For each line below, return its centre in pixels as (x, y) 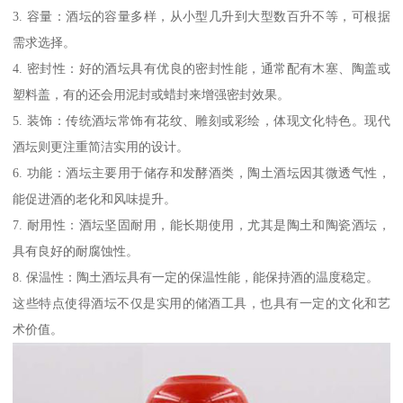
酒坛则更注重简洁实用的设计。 (101, 146)
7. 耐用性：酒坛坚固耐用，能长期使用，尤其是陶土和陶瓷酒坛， (201, 224)
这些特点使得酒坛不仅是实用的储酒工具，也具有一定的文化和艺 (201, 303)
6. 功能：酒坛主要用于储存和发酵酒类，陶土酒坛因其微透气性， (201, 172)
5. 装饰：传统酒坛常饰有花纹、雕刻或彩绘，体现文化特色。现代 (201, 120)
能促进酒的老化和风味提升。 (95, 198)
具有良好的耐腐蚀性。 (76, 251)
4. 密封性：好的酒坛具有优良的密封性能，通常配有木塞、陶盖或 (201, 68)
